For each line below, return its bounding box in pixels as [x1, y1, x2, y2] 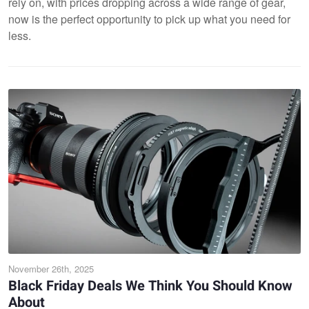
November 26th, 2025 [8, 261, 94, 275]
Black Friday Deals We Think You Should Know [8, 275, 292, 296]
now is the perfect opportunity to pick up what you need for [8, 11, 290, 27]
